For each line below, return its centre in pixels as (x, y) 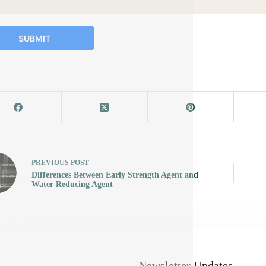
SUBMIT (34, 38)
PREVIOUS (51, 162)
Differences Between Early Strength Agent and (115, 175)
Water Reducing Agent (72, 184)
